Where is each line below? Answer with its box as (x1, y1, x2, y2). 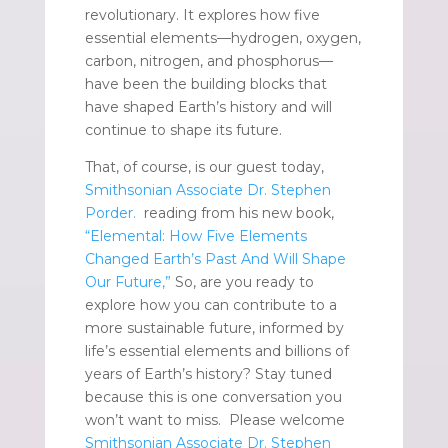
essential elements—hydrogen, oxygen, (84, 28, 361, 47)
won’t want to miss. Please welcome (84, 410, 345, 429)
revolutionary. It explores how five (84, 5, 320, 24)
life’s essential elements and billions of (84, 341, 349, 360)
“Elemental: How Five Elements (84, 226, 307, 245)
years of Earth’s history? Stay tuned (84, 364, 332, 383)
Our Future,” (84, 272, 171, 291)
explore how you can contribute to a (84, 295, 337, 314)
